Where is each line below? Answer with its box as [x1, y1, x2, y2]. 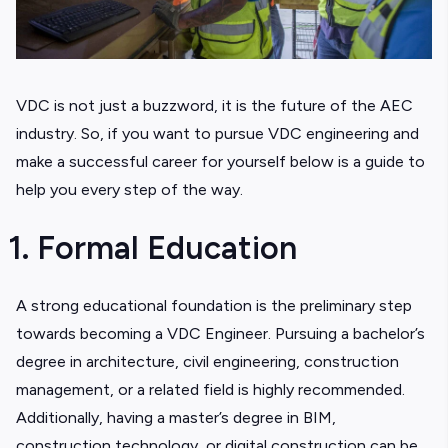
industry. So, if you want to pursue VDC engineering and [16, 124, 419, 143]
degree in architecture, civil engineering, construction [16, 352, 399, 371]
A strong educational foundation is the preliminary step [16, 296, 412, 315]
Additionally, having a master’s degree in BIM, [16, 408, 336, 427]
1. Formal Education [8, 229, 305, 267]
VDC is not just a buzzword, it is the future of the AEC [16, 96, 413, 115]
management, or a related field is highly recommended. [16, 380, 405, 399]
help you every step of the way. [16, 180, 243, 199]
